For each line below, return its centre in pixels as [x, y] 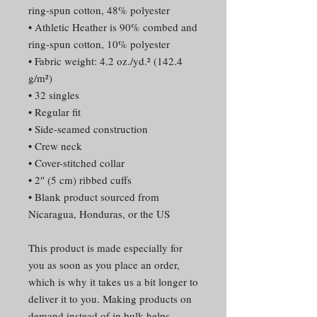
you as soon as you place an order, [104, 264]
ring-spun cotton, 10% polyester [99, 44]
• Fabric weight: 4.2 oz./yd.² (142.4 [105, 60]
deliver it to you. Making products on [110, 298]
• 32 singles [54, 94]
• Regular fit [54, 111]
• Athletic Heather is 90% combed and [113, 27]
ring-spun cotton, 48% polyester [99, 10]
